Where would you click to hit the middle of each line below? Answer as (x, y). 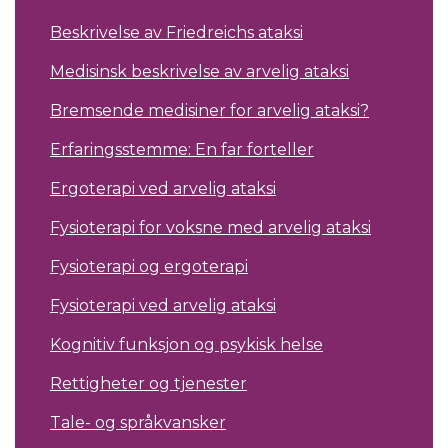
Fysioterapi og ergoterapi (149, 267)
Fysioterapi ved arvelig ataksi (163, 306)
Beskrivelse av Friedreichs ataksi (176, 33)
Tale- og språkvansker (138, 423)
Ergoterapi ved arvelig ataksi (163, 189)
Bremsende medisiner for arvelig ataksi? (209, 111)
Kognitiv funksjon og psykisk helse (186, 345)
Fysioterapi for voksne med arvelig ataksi (210, 228)
